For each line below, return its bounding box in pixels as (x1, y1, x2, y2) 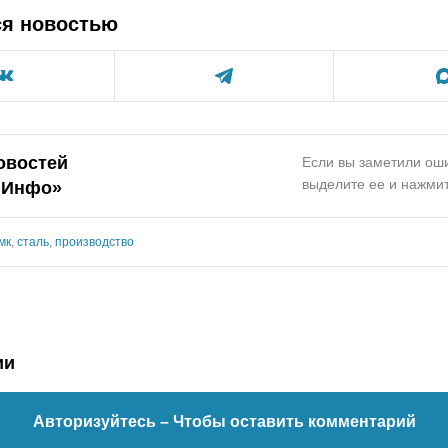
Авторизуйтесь (32, 412, 160, 430)
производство (55, 234, 134, 249)
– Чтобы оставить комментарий (159, 412, 416, 430)
